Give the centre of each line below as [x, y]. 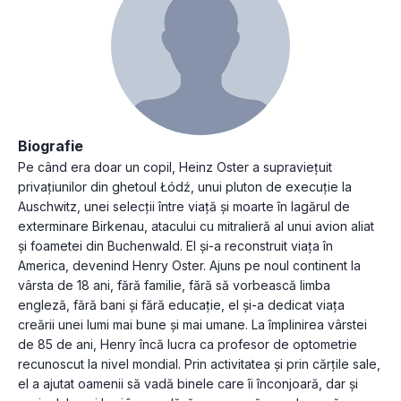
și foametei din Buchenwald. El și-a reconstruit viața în [175, 245]
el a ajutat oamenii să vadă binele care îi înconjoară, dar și [188, 383]
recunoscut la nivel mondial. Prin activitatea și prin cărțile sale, [199, 363]
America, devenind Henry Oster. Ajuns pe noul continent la [189, 265]
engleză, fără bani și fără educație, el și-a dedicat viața [181, 304]
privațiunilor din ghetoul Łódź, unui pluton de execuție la [185, 186]
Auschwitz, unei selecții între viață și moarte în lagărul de [184, 206]
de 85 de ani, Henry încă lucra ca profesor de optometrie [188, 344]
